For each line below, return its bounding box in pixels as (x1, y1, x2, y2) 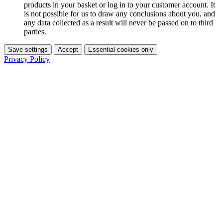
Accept (58, 45, 78, 53)
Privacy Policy (4, 54, 50, 63)
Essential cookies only (88, 45, 153, 53)
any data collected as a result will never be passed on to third (24, 18, 213, 27)
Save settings (8, 45, 48, 53)
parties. (24, 27, 46, 36)
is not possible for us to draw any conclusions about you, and (24, 9, 215, 18)
